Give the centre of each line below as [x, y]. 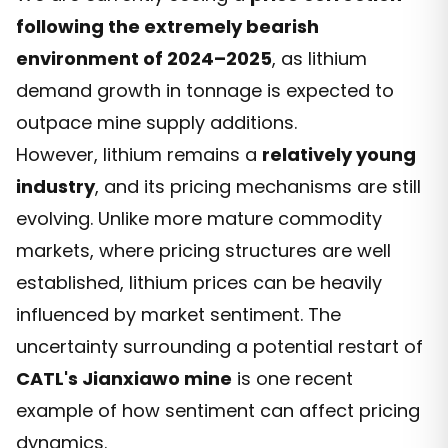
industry [55, 186]
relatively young [339, 154]
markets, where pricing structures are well [203, 250]
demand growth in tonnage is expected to [205, 90]
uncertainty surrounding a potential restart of [219, 346]
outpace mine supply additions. [156, 122]
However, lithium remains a [139, 154]
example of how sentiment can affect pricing [218, 410]
